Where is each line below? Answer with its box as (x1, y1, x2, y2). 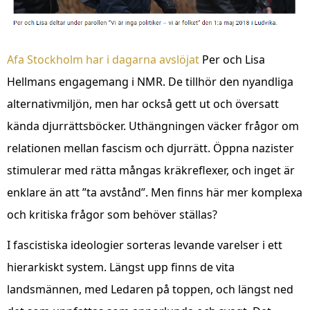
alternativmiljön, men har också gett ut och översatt (7, 95, 279, 111)
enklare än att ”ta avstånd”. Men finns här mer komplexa (7, 184, 302, 200)
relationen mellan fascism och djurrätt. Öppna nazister (7, 140, 294, 156)
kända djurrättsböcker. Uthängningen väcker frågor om (7, 118, 299, 134)
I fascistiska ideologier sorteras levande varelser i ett (7, 237, 282, 253)
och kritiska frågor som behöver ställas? (7, 206, 217, 222)
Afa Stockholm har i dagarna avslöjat (7, 51, 199, 67)
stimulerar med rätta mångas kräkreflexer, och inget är (7, 162, 295, 178)
